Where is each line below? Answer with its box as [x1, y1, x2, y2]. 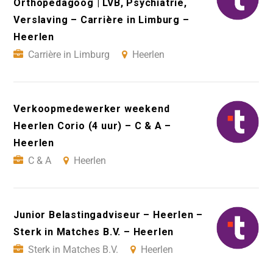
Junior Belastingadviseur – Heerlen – [13, 208, 204, 221]
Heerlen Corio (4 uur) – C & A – [13, 119, 172, 132]
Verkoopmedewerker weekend [13, 102, 170, 115]
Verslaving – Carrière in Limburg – [13, 13, 190, 26]
